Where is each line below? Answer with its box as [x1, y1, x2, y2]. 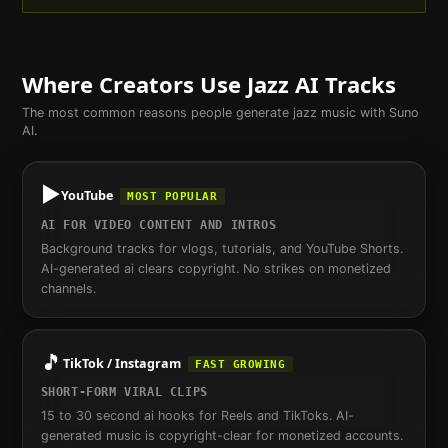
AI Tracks [288, 68, 396, 99]
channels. [40, 280, 96, 296]
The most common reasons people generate [21, 104, 293, 120]
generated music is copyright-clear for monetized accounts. [40, 428, 403, 444]
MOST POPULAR [126, 190, 218, 204]
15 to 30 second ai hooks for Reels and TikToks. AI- [40, 408, 354, 424]
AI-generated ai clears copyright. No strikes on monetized [40, 260, 391, 276]
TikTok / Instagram [62, 354, 181, 372]
